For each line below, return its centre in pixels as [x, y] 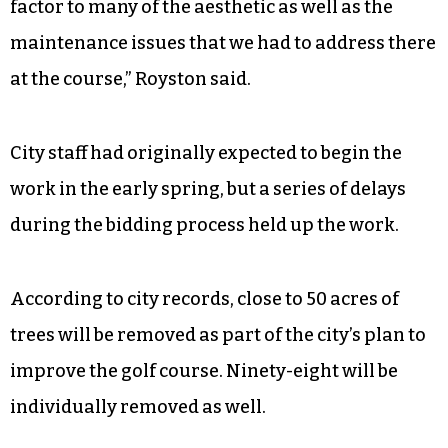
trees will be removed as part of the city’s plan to [218, 334]
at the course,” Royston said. [130, 78]
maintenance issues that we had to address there [223, 42]
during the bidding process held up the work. [204, 224]
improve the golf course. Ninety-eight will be [204, 370]
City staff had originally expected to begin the [206, 152]
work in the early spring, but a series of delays [208, 188]
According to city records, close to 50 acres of [204, 298]
